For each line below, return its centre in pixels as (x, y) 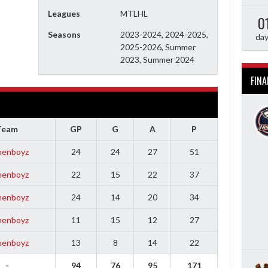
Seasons (64, 34)
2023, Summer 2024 (157, 59)
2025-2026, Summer (158, 47)
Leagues (64, 13)
